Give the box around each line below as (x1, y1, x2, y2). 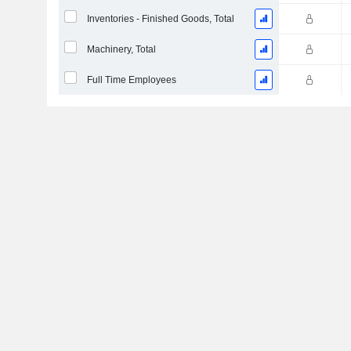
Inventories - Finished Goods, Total (86, 13, 234, 24)
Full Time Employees (86, 74, 176, 85)
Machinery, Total (86, 44, 156, 55)
